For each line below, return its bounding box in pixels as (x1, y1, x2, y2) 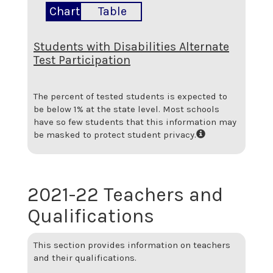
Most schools (163, 104, 219, 115)
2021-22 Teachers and (27, 183, 223, 206)
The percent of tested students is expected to (34, 91, 227, 102)
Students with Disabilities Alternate (34, 39, 229, 54)
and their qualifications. (34, 252, 136, 264)
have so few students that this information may (34, 116, 236, 128)
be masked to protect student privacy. (34, 129, 196, 141)
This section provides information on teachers (34, 239, 230, 251)
